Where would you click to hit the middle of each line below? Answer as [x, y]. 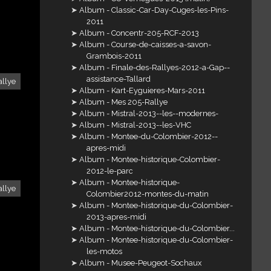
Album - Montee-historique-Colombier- [150, 160]
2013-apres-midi [116, 217]
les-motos [104, 252]
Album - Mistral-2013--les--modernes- [149, 114]
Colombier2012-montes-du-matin [147, 194]
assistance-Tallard [118, 79]
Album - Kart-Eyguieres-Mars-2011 [142, 91]
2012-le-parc [109, 171]
